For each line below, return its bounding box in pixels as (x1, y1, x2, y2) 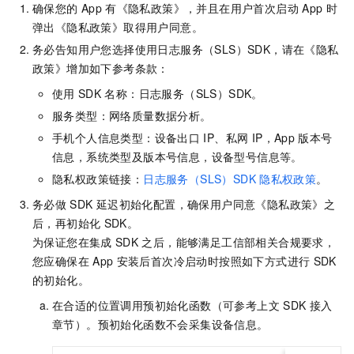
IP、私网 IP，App (203, 129, 296, 145)
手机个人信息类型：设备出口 (52, 129, 201, 145)
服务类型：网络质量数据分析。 (52, 107, 212, 123)
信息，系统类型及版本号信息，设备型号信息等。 (52, 148, 303, 164)
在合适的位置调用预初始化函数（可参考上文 (52, 296, 280, 313)
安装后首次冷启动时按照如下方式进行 (116, 252, 311, 269)
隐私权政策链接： (52, 170, 144, 186)
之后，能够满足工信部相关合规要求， (141, 233, 336, 250)
